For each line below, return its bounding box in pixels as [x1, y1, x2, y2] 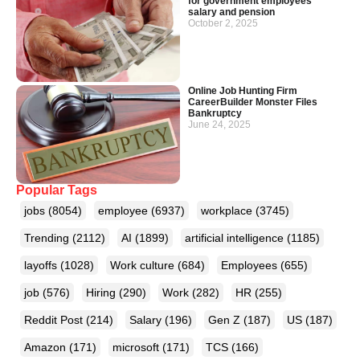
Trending [24, 231, 72, 244]
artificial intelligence [185, 231, 287, 244]
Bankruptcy [188, 108, 242, 120]
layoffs [24, 258, 60, 272]
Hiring [86, 285, 119, 299]
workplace [201, 203, 256, 217]
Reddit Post [24, 313, 86, 326]
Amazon [24, 340, 69, 354]
